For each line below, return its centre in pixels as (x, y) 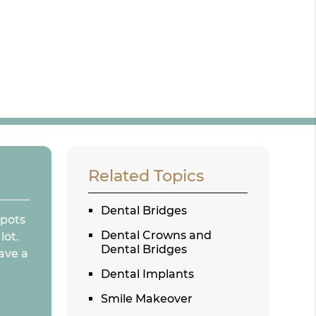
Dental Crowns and (157, 235)
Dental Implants (148, 274)
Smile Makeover (147, 298)
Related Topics (146, 175)
